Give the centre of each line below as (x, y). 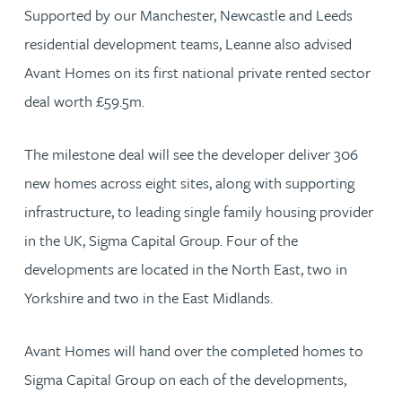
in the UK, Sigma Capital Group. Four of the (161, 240)
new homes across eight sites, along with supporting (189, 182)
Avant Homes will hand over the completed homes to (194, 350)
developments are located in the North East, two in (186, 268)
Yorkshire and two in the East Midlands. (149, 297)
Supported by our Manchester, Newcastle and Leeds (188, 14)
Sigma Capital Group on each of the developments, (185, 379)
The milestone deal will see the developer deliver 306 (191, 153)
